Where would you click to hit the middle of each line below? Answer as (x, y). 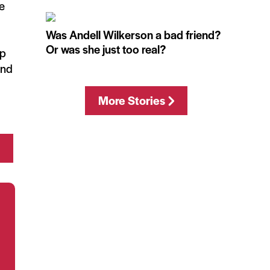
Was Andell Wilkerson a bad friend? (133, 35)
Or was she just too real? (106, 49)
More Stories (132, 100)
